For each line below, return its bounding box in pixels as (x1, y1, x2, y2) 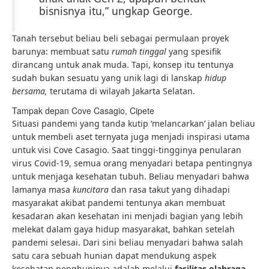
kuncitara (73, 184, 111, 195)
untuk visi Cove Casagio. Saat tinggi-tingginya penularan (12, 144, 241, 156)
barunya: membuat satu (12, 46, 112, 57)
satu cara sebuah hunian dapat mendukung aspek (12, 250, 216, 261)
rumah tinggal (112, 46, 169, 57)
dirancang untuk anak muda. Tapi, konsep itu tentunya (12, 59, 234, 70)
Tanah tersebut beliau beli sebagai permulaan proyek (12, 32, 229, 44)
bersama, (12, 85, 50, 97)
